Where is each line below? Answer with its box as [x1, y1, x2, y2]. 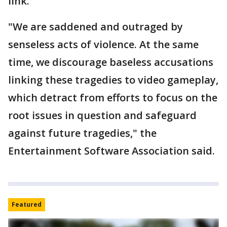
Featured [12, 200, 42, 209]
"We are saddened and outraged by [8, 19, 183, 33]
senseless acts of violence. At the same [8, 37, 199, 51]
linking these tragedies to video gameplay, [8, 72, 218, 87]
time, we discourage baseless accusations [8, 55, 213, 69]
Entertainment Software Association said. [8, 143, 215, 158]
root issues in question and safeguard [8, 108, 197, 122]
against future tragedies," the [8, 126, 157, 140]
